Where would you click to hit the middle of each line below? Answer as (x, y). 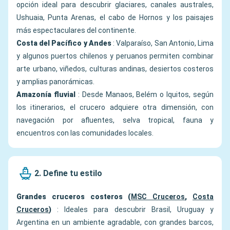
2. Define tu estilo (68, 173)
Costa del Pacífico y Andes (64, 43)
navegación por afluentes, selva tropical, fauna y (115, 120)
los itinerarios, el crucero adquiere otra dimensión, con (115, 108)
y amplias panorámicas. (55, 82)
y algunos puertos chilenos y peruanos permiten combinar (115, 56)
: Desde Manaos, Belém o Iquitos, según (144, 95)
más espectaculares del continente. (76, 31)
